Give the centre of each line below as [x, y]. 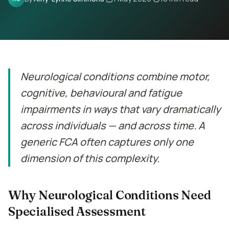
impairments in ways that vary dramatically [121, 109]
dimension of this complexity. [90, 158]
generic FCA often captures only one [107, 142]
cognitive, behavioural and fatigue [101, 93]
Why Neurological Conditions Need [110, 195]
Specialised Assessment [77, 211]
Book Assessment [98, 47]
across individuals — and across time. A [113, 125]
